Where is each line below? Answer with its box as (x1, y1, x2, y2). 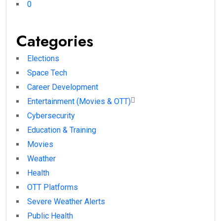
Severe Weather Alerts (27, 197, 105, 207)
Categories (16, 30, 93, 53)
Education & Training (27, 125, 96, 135)
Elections (27, 54, 59, 64)
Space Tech (27, 68, 67, 78)
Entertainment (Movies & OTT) (27, 97, 131, 107)
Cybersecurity (27, 111, 75, 121)
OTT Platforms (27, 183, 78, 192)
